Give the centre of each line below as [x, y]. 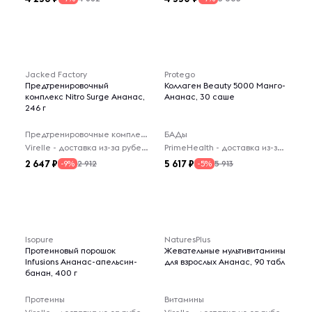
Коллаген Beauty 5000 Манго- [225, 85]
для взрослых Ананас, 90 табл [225, 262]
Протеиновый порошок [70, 250]
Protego [180, 74]
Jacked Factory [56, 74]
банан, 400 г [51, 273]
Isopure [39, 239]
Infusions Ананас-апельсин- [81, 262]
